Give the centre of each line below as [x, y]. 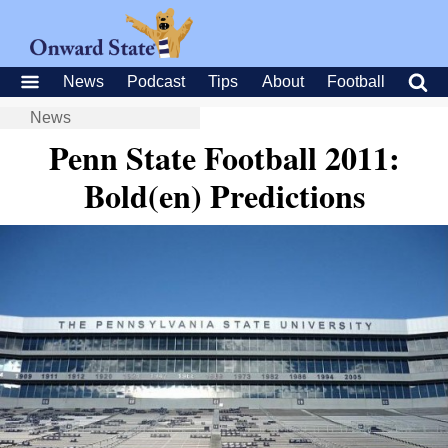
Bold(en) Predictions [224, 195]
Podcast [156, 81]
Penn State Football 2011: [224, 157]
